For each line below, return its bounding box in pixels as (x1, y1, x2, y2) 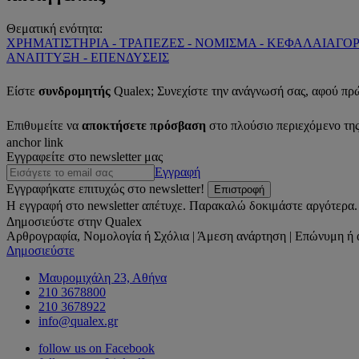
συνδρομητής (38, 83, 114, 98)
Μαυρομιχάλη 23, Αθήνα (38, 270, 167, 284)
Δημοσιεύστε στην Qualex (6, 214, 142, 228)
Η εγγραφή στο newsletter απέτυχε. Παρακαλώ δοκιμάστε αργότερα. (6, 198, 357, 212)
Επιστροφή (214, 183, 264, 196)
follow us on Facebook (38, 341, 155, 355)
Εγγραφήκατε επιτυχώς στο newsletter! (6, 181, 204, 196)
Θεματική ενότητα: (6, 21, 103, 35)
